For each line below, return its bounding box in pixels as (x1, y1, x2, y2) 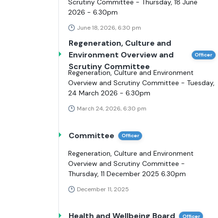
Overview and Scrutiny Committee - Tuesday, (68, 78, 215, 88)
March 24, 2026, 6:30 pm (77, 105, 146, 113)
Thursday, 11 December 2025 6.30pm (68, 169, 186, 179)
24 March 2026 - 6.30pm (68, 89, 150, 98)
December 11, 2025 (77, 185, 129, 194)
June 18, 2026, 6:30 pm (77, 24, 141, 32)
